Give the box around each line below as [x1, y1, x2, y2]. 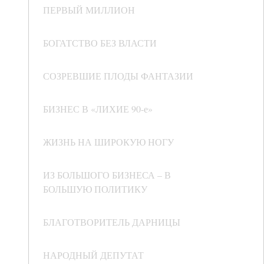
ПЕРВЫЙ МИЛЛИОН [43, 4, 135, 16]
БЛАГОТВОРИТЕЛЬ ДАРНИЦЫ [43, 216, 180, 229]
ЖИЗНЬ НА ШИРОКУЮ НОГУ [43, 136, 174, 148]
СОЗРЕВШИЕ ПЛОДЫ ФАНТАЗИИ [43, 70, 193, 82]
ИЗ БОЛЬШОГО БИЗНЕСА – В [43, 169, 171, 181]
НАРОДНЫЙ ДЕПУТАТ [43, 249, 144, 262]
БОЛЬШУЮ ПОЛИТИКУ [43, 183, 147, 196]
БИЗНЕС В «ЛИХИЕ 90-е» [43, 103, 153, 115]
